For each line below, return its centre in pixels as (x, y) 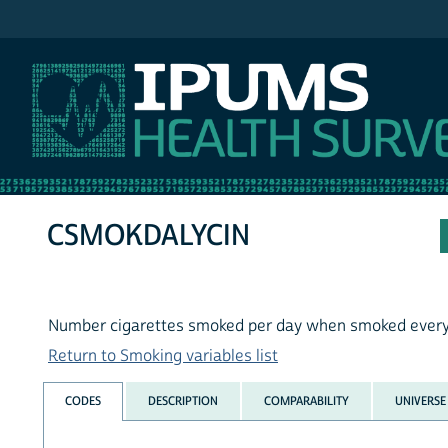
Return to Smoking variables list (163, 356)
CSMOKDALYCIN (149, 236)
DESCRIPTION (182, 400)
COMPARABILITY (306, 400)
